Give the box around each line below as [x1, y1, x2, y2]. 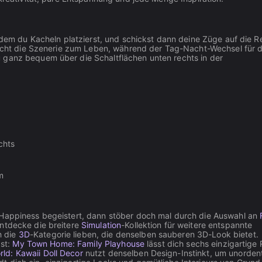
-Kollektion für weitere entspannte [121, 220, 253, 230]
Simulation [81, 220, 122, 230]
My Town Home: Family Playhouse [12, 239, 145, 249]
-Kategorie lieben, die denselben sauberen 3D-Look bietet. [29, 229, 258, 239]
